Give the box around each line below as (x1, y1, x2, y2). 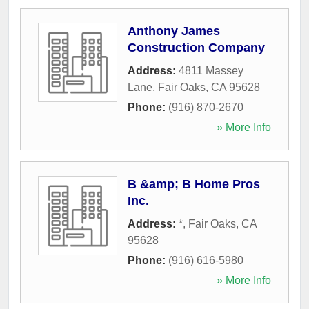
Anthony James (128, 23, 220, 38)
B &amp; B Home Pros (128, 177, 260, 191)
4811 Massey (179, 64, 243, 77)
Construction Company (128, 40, 265, 54)
